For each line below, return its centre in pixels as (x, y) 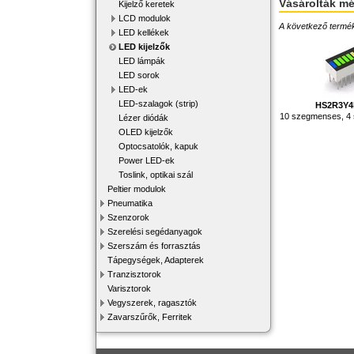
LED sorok (139, 75)
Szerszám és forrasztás (154, 246)
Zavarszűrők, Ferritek (150, 317)
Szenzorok (128, 217)
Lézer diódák (143, 118)
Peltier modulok (137, 189)
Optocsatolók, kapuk (158, 146)
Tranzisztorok (134, 274)
